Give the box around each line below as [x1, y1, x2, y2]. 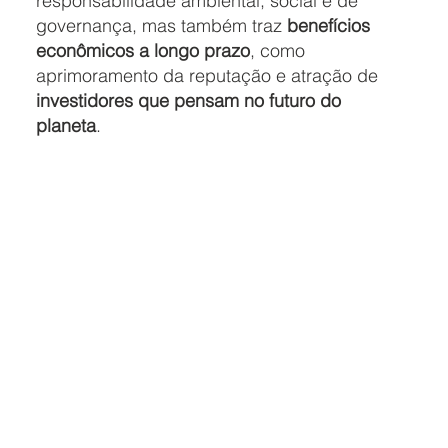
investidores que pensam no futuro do [35, 89, 341, 113]
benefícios [286, 14, 370, 38]
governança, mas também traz [35, 14, 282, 38]
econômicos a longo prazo [35, 39, 250, 63]
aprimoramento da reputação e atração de [35, 64, 378, 88]
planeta [35, 114, 96, 138]
